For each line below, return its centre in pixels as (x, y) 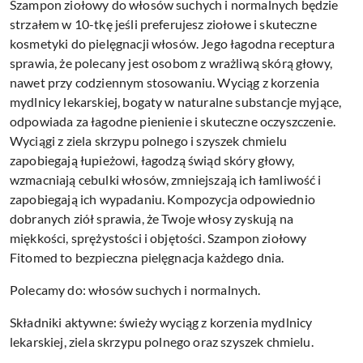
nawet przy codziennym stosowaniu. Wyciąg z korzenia (165, 82)
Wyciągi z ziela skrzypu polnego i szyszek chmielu (148, 140)
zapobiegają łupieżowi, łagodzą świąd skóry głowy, (152, 160)
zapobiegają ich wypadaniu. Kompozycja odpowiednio (162, 199)
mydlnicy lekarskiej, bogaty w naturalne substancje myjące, (176, 101)
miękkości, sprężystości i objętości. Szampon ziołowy (158, 237)
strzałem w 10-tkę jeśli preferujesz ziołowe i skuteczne (163, 23)
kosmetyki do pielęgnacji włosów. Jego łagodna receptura (172, 43)
